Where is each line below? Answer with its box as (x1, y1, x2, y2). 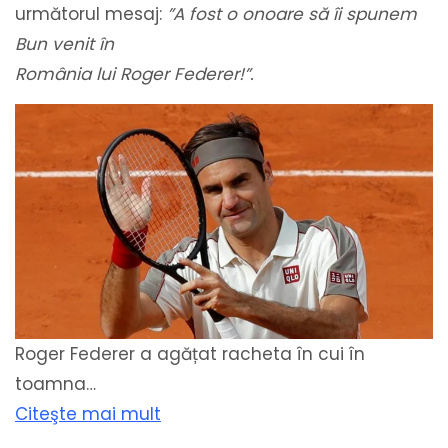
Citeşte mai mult (15, 402, 161, 427)
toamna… (15, 372, 96, 397)
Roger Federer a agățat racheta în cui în (15, 342, 365, 367)
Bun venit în (15, 32, 114, 57)
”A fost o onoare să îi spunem (167, 2, 417, 27)
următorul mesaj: (15, 2, 167, 27)
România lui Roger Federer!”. (15, 62, 254, 87)
